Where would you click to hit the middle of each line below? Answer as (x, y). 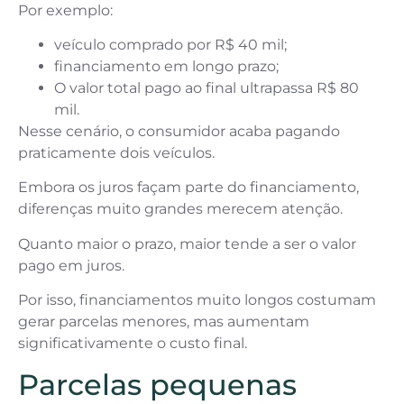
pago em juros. (73, 265)
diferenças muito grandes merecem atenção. (180, 209)
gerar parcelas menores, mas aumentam (164, 322)
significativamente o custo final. (133, 344)
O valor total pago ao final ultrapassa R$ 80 (207, 88)
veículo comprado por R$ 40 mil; (170, 45)
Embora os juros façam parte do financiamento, (188, 188)
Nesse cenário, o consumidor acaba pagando (179, 132)
